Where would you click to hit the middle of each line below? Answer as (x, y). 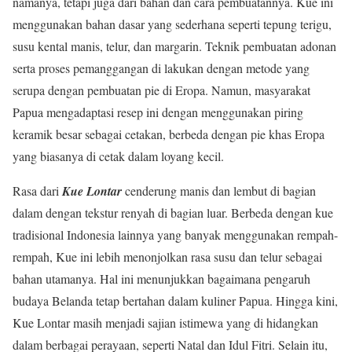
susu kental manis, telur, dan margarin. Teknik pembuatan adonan (174, 46)
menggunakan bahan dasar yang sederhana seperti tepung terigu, (172, 24)
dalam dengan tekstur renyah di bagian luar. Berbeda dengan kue (173, 213)
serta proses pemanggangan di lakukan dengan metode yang (161, 68)
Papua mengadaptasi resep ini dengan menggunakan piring (158, 112)
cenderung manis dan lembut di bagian (219, 191)
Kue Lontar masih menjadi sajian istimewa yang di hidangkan (165, 323)
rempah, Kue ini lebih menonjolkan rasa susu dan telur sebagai (167, 257)
